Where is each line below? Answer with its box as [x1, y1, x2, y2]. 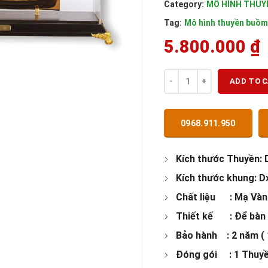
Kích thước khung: [176, 172, 257, 184]
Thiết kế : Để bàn [176, 211, 266, 222]
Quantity [164, 71, 197, 80]
